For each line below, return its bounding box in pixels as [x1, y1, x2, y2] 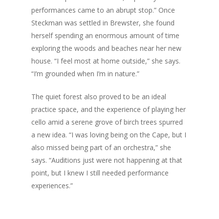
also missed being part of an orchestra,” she [31, 142, 172, 152]
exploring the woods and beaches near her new [31, 43, 182, 53]
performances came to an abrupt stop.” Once [31, 5, 175, 15]
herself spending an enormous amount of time [31, 30, 180, 40]
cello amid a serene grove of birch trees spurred [31, 117, 183, 127]
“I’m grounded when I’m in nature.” [31, 68, 140, 78]
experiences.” [31, 180, 73, 190]
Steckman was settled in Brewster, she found [31, 18, 175, 27]
